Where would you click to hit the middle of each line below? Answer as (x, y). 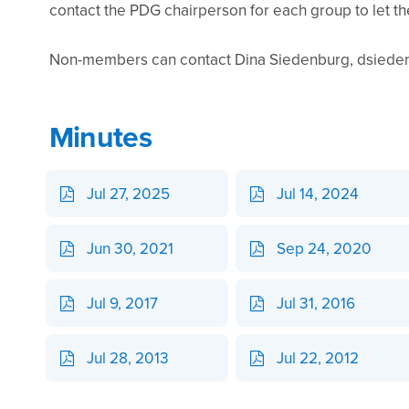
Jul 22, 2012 (317, 358)
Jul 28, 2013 (127, 358)
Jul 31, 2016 (315, 303)
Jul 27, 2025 (128, 194)
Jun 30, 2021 (130, 248)
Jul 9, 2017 (122, 303)
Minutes (100, 137)
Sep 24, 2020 (324, 248)
